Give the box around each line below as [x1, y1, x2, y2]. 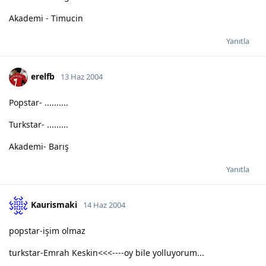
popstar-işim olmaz [9, 224, 85, 236]
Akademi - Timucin [9, 12, 83, 24]
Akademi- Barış [9, 140, 69, 152]
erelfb [31, 70, 55, 82]
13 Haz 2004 [61, 71, 103, 82]
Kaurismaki [31, 198, 77, 210]
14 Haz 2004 [83, 199, 125, 210]
